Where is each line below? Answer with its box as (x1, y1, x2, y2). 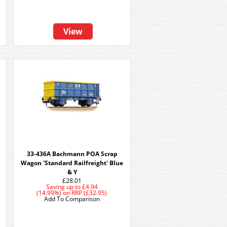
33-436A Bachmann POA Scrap (26, 149, 118, 158)
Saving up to (46, 182, 81, 191)
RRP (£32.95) (71, 188, 107, 197)
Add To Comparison (44, 195, 100, 203)
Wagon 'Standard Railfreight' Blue (21, 159, 123, 167)
